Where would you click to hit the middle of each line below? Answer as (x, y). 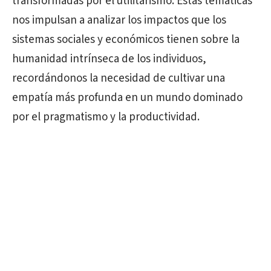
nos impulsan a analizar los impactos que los (119, 20)
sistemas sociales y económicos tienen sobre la (126, 40)
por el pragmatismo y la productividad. (106, 117)
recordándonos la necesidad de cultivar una (119, 78)
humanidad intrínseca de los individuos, (109, 59)
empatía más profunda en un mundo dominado (127, 98)
